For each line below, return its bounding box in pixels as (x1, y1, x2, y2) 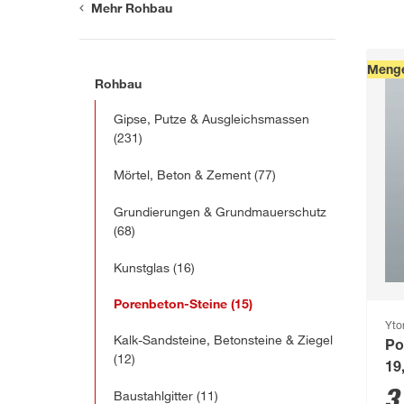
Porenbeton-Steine (114, 296, 227, 312)
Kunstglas (114, 260, 170, 276)
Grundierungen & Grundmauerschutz (114, 204, 326, 220)
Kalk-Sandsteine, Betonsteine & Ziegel (114, 332, 333, 348)
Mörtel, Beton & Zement (114, 167, 251, 183)
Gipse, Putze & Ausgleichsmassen (114, 111, 309, 127)
